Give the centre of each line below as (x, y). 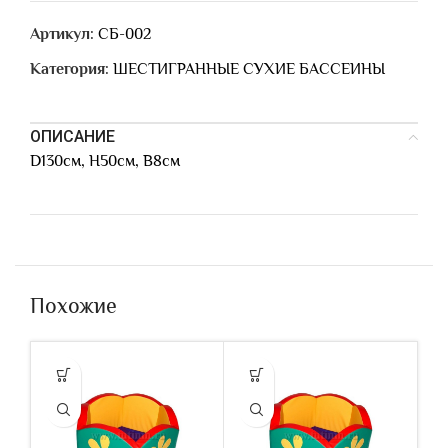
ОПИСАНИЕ (72, 136)
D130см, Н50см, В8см (105, 161)
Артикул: (64, 34)
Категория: (69, 69)
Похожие (73, 305)
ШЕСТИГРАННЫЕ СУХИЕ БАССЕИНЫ (249, 69)
